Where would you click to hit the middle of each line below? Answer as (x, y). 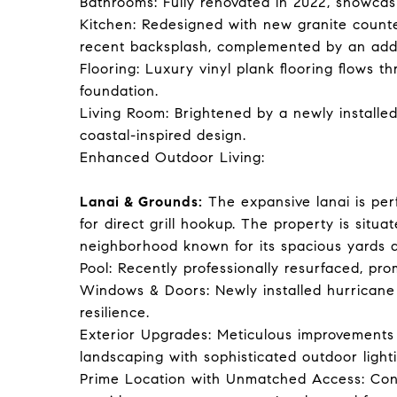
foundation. (119, 91)
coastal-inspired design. (163, 135)
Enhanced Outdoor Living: (172, 157)
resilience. (115, 312)
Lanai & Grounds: (141, 202)
